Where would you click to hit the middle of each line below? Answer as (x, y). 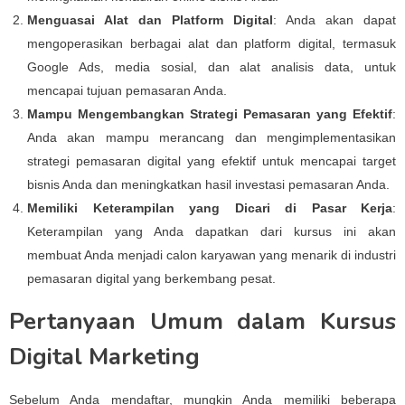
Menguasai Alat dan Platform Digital (150, 20)
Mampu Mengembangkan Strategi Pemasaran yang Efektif (210, 114)
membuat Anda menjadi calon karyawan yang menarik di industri (212, 255)
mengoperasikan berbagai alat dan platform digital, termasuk (212, 43)
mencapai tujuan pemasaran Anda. (127, 90)
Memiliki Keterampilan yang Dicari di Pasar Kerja (210, 208)
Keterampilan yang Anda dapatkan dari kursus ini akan (212, 231)
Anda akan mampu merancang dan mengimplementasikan (212, 137)
